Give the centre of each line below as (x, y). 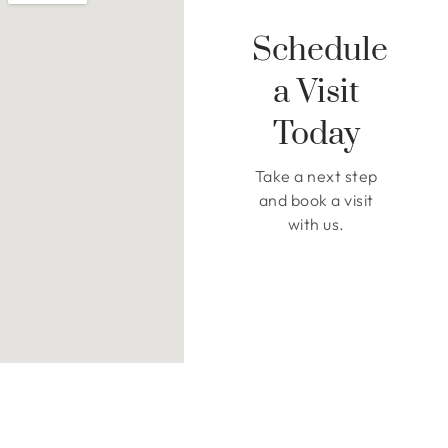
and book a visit (316, 199)
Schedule (319, 50)
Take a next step (316, 175)
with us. (316, 223)
